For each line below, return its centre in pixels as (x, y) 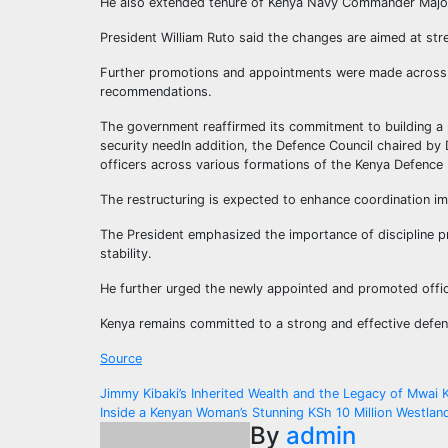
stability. (126, 254)
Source (121, 359)
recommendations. (156, 92)
